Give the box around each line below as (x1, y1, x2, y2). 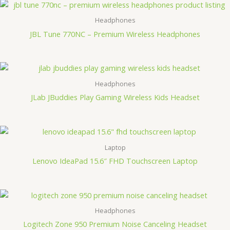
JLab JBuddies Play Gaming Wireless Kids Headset (30, 92, 200, 103)
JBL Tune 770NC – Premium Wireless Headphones (30, 28, 200, 39)
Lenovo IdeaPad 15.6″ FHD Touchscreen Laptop (32, 155, 198, 166)
